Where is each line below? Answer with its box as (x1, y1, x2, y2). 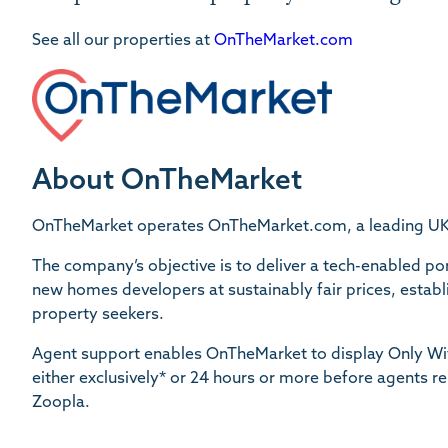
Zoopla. (32, 394, 90, 411)
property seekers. (32, 306, 164, 323)
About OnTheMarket (32, 167, 302, 196)
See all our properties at (32, 32, 214, 49)
